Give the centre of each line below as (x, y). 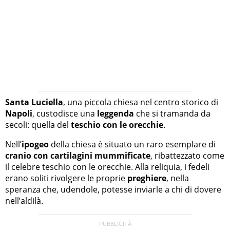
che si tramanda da (172, 114)
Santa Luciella (34, 102)
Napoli (19, 114)
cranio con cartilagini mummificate (78, 156)
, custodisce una (65, 114)
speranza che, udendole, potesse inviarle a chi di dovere (113, 190)
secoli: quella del (38, 125)
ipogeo (35, 145)
